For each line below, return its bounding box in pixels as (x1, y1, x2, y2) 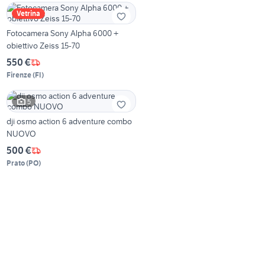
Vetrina (17, 9, 41, 18)
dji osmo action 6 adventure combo (7, 116, 132, 127)
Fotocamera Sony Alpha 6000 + (7, 28, 119, 39)
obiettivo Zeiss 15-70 (7, 40, 80, 51)
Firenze (7, 70, 32, 80)
